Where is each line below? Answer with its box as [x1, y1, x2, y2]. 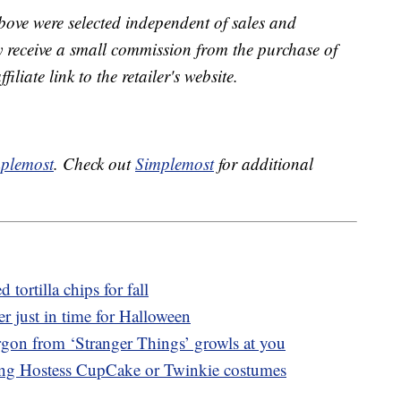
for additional [214, 152, 313, 175]
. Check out [54, 152, 135, 175]
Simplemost [135, 152, 214, 175]
